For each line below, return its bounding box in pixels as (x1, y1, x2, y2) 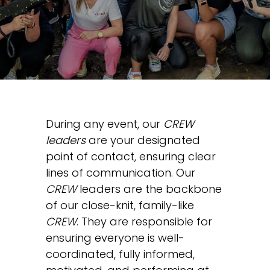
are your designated (86, 133, 200, 148)
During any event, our (46, 116, 163, 131)
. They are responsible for (77, 214, 212, 229)
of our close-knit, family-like (46, 198, 194, 213)
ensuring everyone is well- (46, 230, 184, 245)
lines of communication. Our (46, 165, 195, 180)
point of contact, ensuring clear (46, 149, 216, 164)
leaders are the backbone (77, 181, 222, 196)
